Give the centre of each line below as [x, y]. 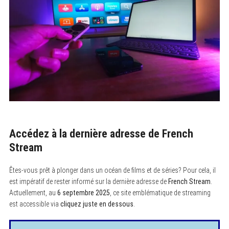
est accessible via [35, 204]
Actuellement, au [33, 192]
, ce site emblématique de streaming [160, 192]
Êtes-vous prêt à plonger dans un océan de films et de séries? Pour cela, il [112, 170]
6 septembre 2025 [83, 192]
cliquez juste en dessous [97, 204]
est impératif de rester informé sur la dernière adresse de [88, 181]
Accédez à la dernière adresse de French [101, 133]
